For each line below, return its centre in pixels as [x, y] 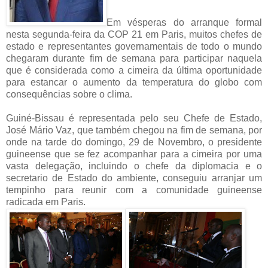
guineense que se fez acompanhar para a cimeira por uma [134, 154]
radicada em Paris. [47, 202]
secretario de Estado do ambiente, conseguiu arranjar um [134, 178]
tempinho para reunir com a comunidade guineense [134, 190]
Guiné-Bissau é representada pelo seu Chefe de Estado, [134, 118]
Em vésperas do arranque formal [184, 22]
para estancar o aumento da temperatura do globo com [134, 82]
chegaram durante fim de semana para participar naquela [134, 58]
